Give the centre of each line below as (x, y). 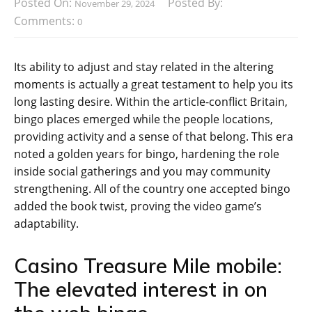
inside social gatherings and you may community (142, 172)
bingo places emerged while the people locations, (143, 119)
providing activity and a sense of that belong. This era (154, 137)
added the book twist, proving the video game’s (138, 206)
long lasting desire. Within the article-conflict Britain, (151, 102)
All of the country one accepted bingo (192, 189)
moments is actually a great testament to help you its (154, 85)
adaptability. (46, 224)
